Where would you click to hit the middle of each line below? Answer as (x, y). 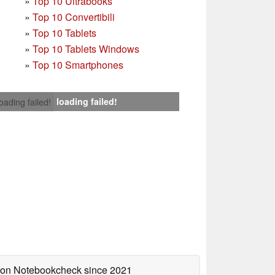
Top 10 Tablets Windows (86, 48)
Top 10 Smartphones (78, 64)
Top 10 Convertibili (74, 17)
